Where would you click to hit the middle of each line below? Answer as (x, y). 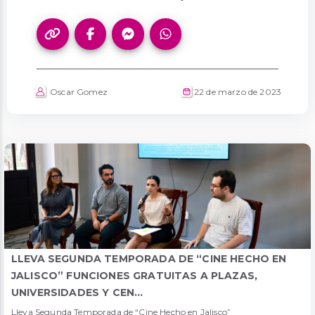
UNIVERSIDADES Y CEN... (77, 293)
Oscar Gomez (78, 91)
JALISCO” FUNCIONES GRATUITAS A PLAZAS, (135, 276)
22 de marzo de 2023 (237, 91)
